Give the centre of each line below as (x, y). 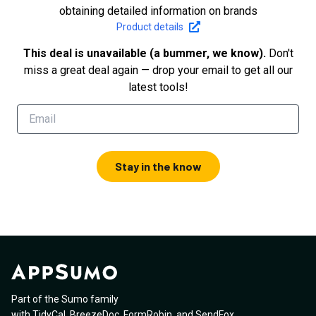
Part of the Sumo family (65, 299)
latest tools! (158, 87)
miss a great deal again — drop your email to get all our (158, 70)
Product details (150, 26)
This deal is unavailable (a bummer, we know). (144, 53)
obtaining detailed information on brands (158, 11)
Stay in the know (158, 166)
